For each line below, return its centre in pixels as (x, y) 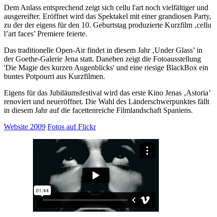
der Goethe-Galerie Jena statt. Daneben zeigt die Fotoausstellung (102, 59)
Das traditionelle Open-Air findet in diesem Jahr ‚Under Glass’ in (103, 50)
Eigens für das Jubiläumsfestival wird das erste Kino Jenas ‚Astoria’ (107, 93)
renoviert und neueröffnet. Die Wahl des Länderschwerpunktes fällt (107, 101)
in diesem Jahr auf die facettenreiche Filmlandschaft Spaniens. (98, 110)
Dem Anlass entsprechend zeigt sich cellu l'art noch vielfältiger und (106, 7)
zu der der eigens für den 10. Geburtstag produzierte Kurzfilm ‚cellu (108, 25)
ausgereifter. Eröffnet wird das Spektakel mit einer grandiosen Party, (108, 16)
